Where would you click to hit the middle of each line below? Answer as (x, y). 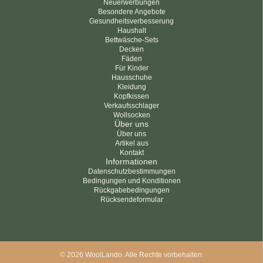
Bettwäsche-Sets (131, 40)
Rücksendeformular (131, 200)
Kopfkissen (131, 96)
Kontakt (131, 153)
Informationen (131, 161)
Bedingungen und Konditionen (131, 181)
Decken (131, 49)
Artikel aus (131, 143)
